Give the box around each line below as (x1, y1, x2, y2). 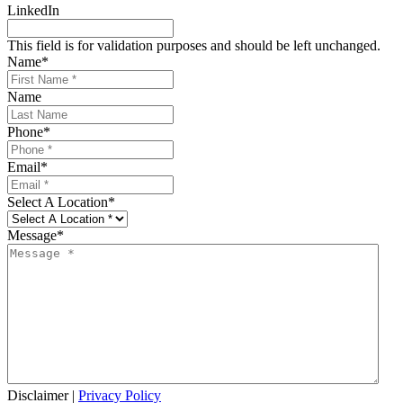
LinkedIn (7, 2, 59, 18)
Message (7, 227, 57, 243)
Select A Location (7, 193, 108, 210)
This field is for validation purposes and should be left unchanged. (7, 37, 381, 53)
